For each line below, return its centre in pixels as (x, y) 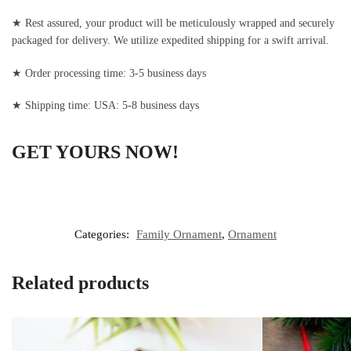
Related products (80, 283)
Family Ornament (179, 235)
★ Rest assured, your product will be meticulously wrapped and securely (173, 24)
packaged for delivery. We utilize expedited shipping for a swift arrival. (170, 41)
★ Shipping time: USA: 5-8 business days (105, 105)
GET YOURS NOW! (95, 152)
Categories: (103, 235)
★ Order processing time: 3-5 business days (109, 73)
